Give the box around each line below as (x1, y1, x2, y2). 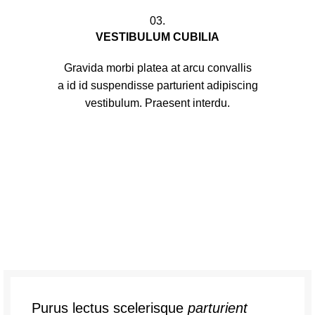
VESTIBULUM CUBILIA (96, 31, 219, 44)
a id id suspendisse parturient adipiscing (57, 79, 258, 92)
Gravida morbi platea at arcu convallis (63, 62, 252, 75)
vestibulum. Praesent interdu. (85, 97, 230, 110)
